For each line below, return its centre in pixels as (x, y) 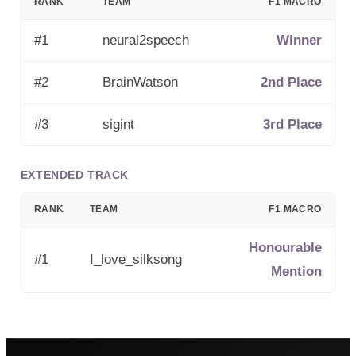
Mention (296, 271)
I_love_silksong (135, 259)
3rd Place (292, 124)
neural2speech (145, 40)
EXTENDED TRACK (74, 174)
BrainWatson (140, 82)
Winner (299, 40)
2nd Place (291, 82)
